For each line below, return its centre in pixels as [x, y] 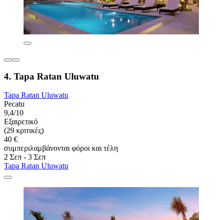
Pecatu [14, 104]
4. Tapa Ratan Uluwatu [52, 76]
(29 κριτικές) [24, 131]
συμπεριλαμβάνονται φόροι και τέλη [61, 148]
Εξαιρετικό [21, 122]
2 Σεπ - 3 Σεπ [25, 157]
